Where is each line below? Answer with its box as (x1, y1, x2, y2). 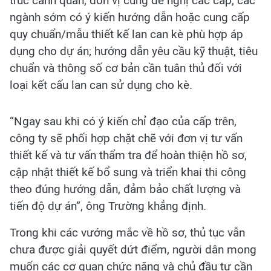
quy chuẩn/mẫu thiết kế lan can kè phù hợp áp (10, 27, 243, 42)
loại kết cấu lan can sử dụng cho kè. (10, 78, 192, 93)
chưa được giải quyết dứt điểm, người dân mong (10, 243, 256, 257)
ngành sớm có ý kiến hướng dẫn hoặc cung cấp (10, 10, 250, 25)
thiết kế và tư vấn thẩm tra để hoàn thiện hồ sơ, (10, 148, 247, 163)
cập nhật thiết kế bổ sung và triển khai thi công (10, 165, 246, 180)
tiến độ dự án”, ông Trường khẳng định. (10, 199, 206, 214)
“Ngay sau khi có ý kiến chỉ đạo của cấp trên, (10, 114, 237, 129)
